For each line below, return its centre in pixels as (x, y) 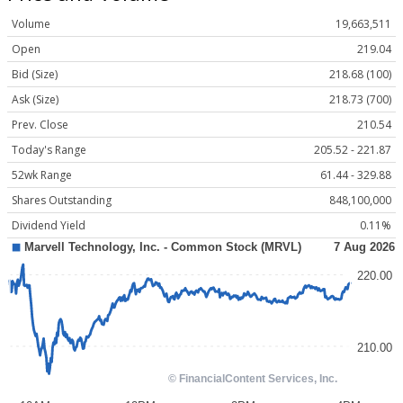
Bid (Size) (35, 75)
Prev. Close (40, 125)
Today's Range (49, 150)
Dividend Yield (49, 226)
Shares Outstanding (62, 201)
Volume (31, 24)
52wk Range (42, 175)
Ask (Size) (35, 100)
